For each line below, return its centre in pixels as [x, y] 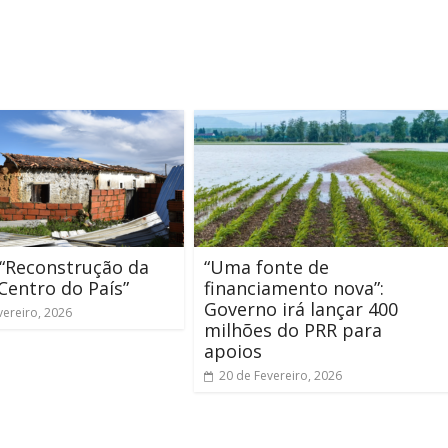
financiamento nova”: [294, 288]
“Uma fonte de [266, 267]
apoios [238, 351]
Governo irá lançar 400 [301, 309]
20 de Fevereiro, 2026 [280, 375]
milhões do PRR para [293, 330]
